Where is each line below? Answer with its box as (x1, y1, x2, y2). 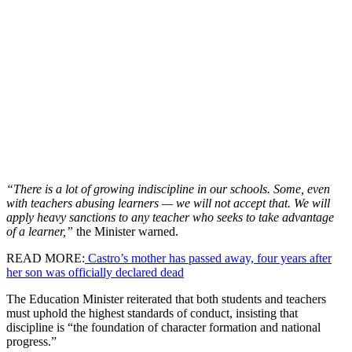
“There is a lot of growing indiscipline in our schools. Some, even (6, 181, 330, 196)
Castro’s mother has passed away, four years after (85, 251, 332, 265)
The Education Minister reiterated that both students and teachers (6, 291, 326, 306)
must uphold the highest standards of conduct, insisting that (6, 306, 298, 320)
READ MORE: (6, 251, 85, 265)
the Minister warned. (73, 224, 178, 238)
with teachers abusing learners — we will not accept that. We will (6, 196, 330, 210)
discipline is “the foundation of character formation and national (6, 320, 321, 334)
